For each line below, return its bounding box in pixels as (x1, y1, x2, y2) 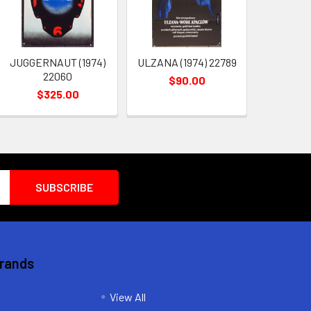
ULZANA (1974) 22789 (137, 55, 237, 69)
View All (109, 289, 146, 303)
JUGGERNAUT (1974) (10, 55, 106, 69)
